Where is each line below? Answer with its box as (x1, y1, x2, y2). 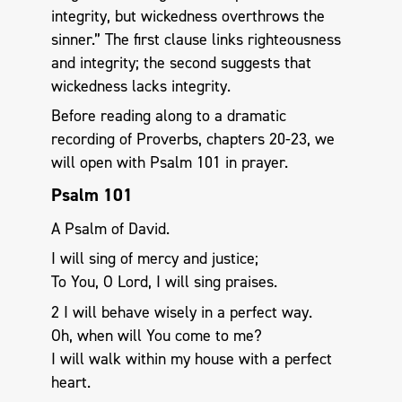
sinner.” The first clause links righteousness (50, 28, 341, 50)
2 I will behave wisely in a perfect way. (50, 301, 312, 323)
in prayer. (220, 152, 288, 174)
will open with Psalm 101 (50, 152, 221, 174)
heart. (50, 371, 91, 393)
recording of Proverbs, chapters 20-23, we (50, 128, 335, 151)
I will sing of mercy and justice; (50, 248, 258, 270)
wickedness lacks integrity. (50, 74, 235, 97)
